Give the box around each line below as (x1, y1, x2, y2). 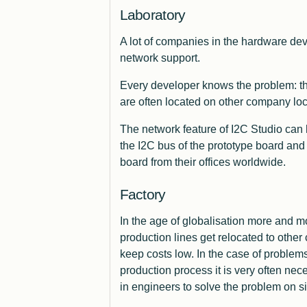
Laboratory (119, 7, 186, 23)
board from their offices (119, 156, 233, 169)
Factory (119, 186, 166, 203)
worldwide (232, 156, 283, 169)
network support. (119, 52, 200, 64)
